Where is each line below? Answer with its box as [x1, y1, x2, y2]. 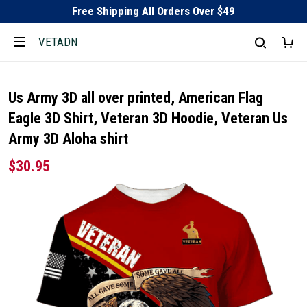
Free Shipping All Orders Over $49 [72, 4, 235, 18]
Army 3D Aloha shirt [8, 130, 128, 147]
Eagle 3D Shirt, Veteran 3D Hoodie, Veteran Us [8, 110, 288, 127]
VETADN [38, 34, 77, 49]
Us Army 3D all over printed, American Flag [8, 89, 263, 106]
